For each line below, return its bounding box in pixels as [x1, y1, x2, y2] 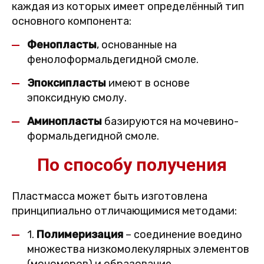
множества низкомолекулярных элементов [27, 243, 249, 256]
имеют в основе [106, 77, 190, 90]
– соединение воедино [123, 228, 242, 241]
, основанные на [97, 38, 177, 51]
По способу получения [37, 154, 227, 175]
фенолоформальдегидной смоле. [27, 53, 199, 66]
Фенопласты [27, 38, 97, 51]
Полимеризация [37, 228, 123, 241]
